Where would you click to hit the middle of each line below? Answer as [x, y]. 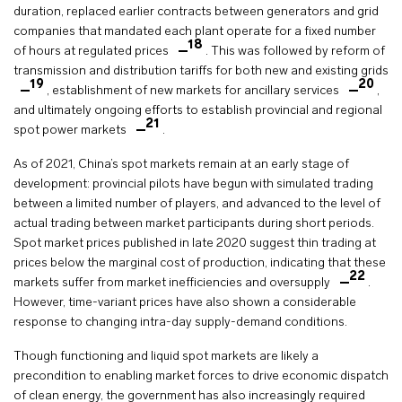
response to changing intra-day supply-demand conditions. [180, 322]
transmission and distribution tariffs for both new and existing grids [201, 71]
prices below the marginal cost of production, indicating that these [200, 263]
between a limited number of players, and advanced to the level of [197, 204]
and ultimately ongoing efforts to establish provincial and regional [198, 110]
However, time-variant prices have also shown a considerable [185, 302]
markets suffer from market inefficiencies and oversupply [173, 283]
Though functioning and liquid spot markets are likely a [166, 356]
